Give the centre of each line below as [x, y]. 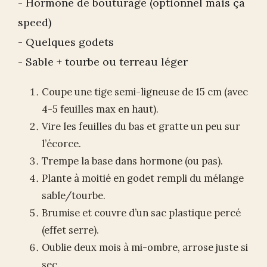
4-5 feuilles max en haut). [100, 109]
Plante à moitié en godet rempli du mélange [143, 178]
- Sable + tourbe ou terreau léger [103, 61]
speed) [35, 22]
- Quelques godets [66, 42]
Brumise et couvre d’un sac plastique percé [141, 212]
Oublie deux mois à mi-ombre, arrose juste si [145, 247]
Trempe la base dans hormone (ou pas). [132, 161]
